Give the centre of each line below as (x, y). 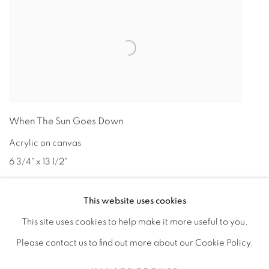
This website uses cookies (134, 201)
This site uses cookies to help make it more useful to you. (134, 222)
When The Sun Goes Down (66, 121)
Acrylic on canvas (45, 143)
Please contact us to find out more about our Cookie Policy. (134, 243)
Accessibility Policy (93, 254)
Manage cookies (160, 254)
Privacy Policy (30, 254)
